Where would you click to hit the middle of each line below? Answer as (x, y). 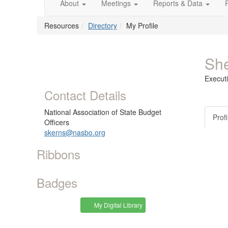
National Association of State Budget (103, 112)
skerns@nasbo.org (75, 133)
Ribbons (59, 154)
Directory (103, 26)
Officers (57, 122)
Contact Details (85, 95)
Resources (62, 26)
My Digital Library (117, 205)
